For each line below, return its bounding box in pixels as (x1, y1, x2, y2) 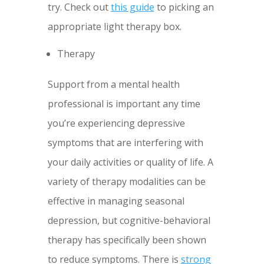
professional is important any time (47, 97, 200, 111)
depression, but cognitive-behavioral (47, 214, 210, 227)
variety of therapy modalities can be (47, 175, 206, 189)
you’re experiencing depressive (47, 117, 185, 130)
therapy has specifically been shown (47, 233, 206, 247)
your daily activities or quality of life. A (47, 156, 213, 169)
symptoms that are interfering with (47, 136, 203, 150)
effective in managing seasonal (47, 194, 184, 208)
